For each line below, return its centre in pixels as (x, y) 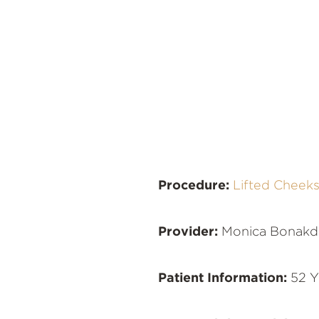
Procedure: (194, 185)
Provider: (188, 232)
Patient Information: (223, 278)
